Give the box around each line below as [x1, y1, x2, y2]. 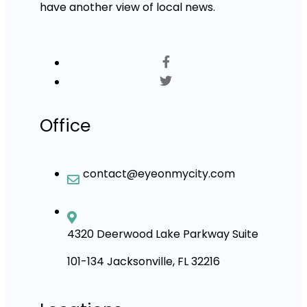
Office [40, 113, 90, 138]
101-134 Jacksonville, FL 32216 [67, 253, 220, 269]
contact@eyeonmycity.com [83, 165, 235, 182]
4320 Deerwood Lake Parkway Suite [67, 225, 258, 242]
